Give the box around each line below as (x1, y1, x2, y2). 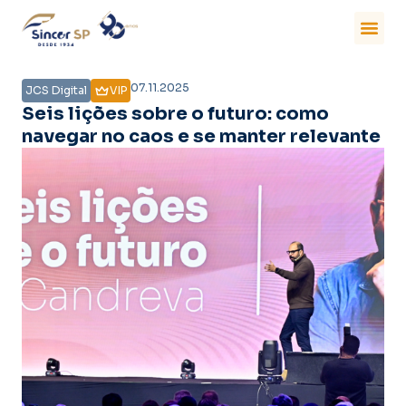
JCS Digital (25, 82, 87, 97)
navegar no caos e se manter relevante (22, 124, 381, 148)
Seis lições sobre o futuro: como (22, 101, 329, 125)
